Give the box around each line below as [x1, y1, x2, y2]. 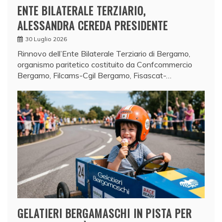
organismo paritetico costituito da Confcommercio [17, 59, 192, 70]
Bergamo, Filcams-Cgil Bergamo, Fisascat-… [17, 70, 171, 81]
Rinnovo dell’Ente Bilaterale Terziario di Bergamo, [17, 49, 190, 59]
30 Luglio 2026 [25, 35, 67, 43]
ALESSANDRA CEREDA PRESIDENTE [17, 17, 168, 34]
